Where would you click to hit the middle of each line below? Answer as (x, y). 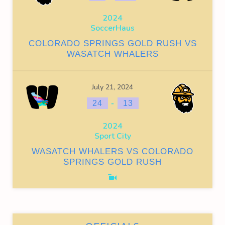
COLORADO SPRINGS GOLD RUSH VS (113, 43)
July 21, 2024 (113, 87)
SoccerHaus (113, 28)
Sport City (113, 136)
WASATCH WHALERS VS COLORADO (113, 151)
